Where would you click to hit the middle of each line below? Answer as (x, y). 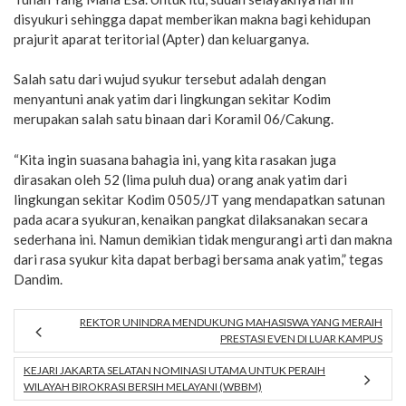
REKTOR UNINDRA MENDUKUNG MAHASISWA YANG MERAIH (231, 322)
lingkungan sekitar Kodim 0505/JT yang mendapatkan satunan (199, 199)
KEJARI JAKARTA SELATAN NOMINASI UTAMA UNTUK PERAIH (174, 370)
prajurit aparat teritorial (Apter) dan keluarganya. (161, 39)
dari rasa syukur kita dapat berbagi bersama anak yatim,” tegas (198, 259)
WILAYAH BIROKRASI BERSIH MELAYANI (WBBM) (143, 387)
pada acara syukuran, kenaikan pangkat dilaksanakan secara (191, 219)
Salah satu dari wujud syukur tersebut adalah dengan (170, 79)
